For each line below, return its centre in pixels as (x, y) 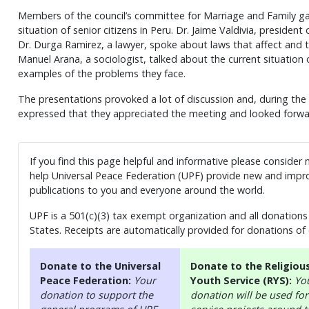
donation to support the (96, 295)
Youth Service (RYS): (242, 280)
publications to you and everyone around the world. (147, 190)
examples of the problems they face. (101, 74)
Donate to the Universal (100, 266)
